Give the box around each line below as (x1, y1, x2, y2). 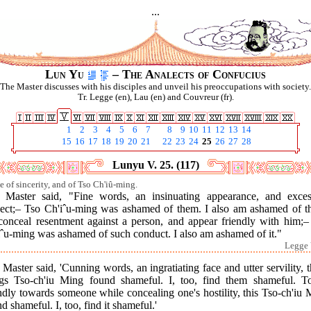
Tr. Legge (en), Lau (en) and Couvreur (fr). (77, 92, 234, 102)
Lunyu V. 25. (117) (112, 159, 199, 171)
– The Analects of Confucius (109, 67, 266, 81)
